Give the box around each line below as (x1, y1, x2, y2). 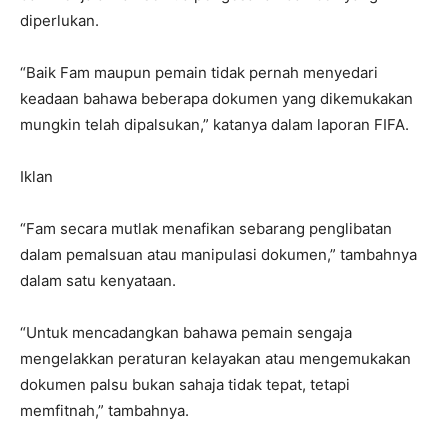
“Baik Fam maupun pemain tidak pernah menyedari (20, 63, 378, 82)
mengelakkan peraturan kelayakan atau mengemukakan (20, 349, 411, 368)
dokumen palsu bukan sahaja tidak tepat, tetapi (20, 375, 350, 394)
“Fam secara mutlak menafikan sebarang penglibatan (20, 219, 392, 238)
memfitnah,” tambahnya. (20, 401, 189, 420)
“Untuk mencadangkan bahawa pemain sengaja (20, 323, 352, 342)
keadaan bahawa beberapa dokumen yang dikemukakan (20, 89, 413, 108)
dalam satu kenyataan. (20, 271, 176, 290)
